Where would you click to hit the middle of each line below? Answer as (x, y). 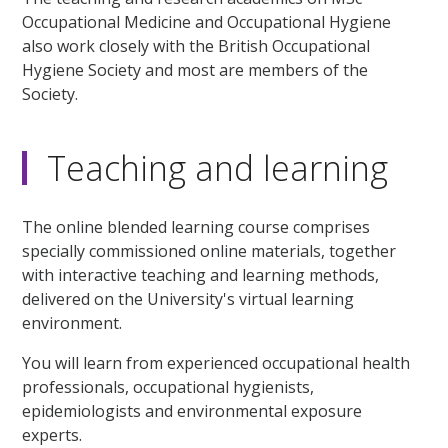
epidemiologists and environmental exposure (192, 411)
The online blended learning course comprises (196, 227)
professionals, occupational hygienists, (168, 387)
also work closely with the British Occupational (196, 45)
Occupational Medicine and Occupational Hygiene (207, 21)
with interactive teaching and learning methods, (201, 275)
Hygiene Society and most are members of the (195, 69)
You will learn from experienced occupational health (216, 363)
